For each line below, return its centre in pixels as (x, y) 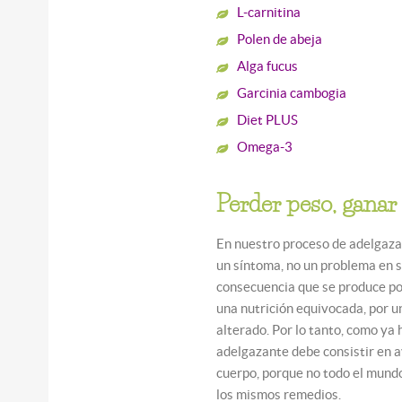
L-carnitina (269, 12)
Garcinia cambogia (292, 92)
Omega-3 (265, 146)
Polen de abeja (280, 39)
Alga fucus (268, 66)
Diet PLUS (268, 119)
